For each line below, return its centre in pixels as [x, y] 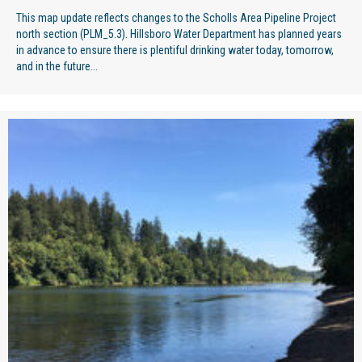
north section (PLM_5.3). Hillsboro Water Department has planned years [179, 34]
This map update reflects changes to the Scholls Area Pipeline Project [176, 17]
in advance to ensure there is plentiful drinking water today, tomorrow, [175, 50]
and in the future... [57, 66]
